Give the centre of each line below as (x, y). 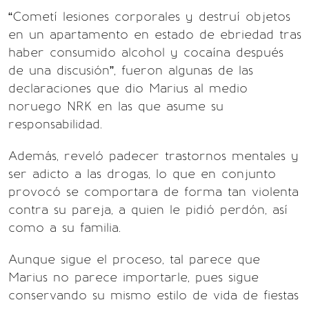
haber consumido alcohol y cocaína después (146, 52)
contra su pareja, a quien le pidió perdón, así (148, 210)
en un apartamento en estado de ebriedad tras (155, 34)
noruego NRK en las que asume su (116, 106)
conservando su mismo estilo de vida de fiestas (153, 295)
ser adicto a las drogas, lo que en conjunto (142, 174)
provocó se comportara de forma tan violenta (153, 192)
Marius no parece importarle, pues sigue (133, 277)
